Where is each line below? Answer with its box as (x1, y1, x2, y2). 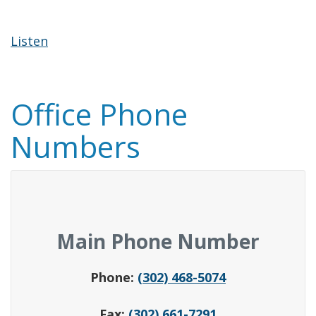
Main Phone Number (56, 228, 260, 255)
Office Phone (11, 94, 188, 134)
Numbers (11, 126, 140, 166)
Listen (11, 32, 48, 49)
